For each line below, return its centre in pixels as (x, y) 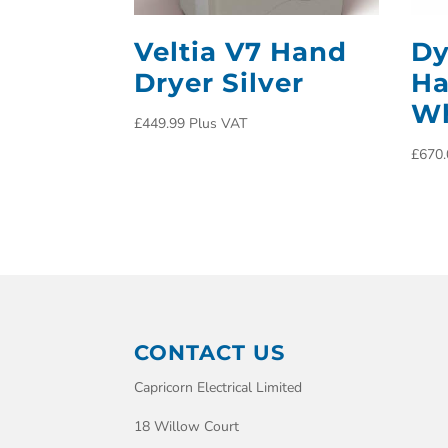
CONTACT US (210, 352)
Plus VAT (218, 123)
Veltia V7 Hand (241, 51)
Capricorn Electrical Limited (218, 387)
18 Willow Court (187, 426)
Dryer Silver (219, 82)
